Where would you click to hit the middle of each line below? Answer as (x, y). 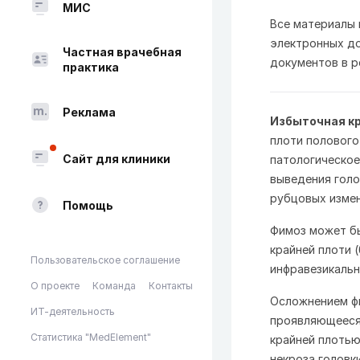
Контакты (171, 286)
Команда (114, 286)
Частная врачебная (122, 52)
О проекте (55, 286)
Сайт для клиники (117, 158)
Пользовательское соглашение (105, 260)
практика (91, 67)
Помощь (88, 205)
